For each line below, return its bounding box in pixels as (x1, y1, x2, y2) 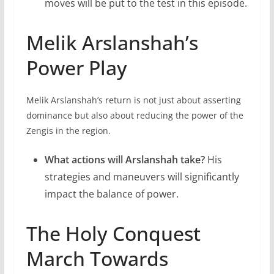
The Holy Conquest (26, 220, 201, 247)
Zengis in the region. (26, 125, 111, 137)
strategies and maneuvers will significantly (44, 170, 239, 184)
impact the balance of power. (44, 187, 179, 201)
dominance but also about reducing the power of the (26, 109, 243, 122)
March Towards (26, 245, 168, 272)
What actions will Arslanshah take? (44, 153, 205, 167)
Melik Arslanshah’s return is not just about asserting (26, 94, 241, 106)
